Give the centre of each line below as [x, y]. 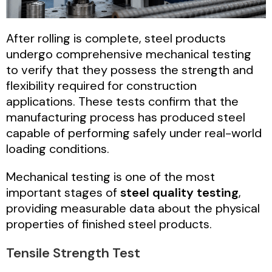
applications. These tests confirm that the [122, 101]
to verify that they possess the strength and [130, 70]
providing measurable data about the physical [133, 208]
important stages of [63, 192]
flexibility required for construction [101, 85]
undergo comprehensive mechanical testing [129, 54]
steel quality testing [179, 192]
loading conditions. [58, 148]
